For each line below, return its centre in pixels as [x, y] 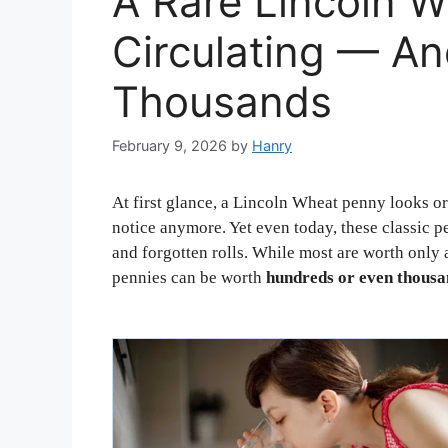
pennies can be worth [189, 277]
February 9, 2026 [169, 145]
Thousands [222, 102]
